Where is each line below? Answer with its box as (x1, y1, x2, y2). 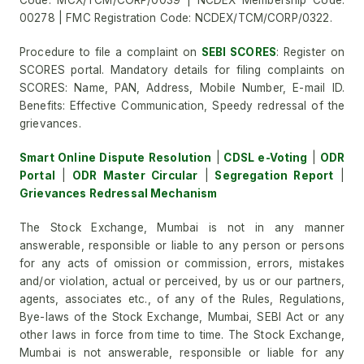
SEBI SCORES (201, 45, 277, 58)
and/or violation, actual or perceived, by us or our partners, (19, 275, 344, 288)
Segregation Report (208, 169, 334, 182)
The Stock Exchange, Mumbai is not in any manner (19, 221, 344, 234)
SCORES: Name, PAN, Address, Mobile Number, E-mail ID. (19, 81, 344, 94)
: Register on (276, 45, 345, 58)
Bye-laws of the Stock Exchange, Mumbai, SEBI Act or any (19, 310, 344, 323)
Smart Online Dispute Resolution (19, 151, 212, 164)
